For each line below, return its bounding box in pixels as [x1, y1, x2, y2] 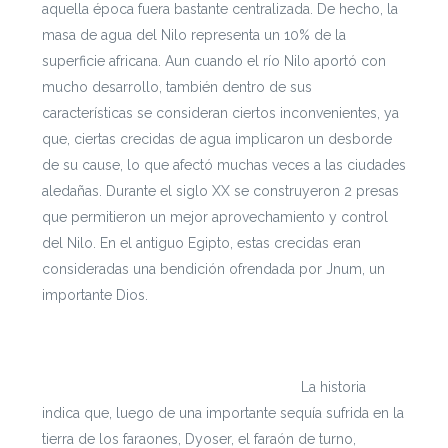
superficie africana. [41, 52, 165, 69]
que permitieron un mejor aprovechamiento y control [41, 208, 388, 225]
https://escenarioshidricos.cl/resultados [41, 378, 301, 395]
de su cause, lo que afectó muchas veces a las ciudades [41, 156, 406, 173]
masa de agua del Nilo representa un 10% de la [41, 26, 346, 43]
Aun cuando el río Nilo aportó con [164, 52, 386, 69]
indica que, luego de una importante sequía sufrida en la [41, 404, 404, 421]
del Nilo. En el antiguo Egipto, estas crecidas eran [41, 234, 361, 251]
